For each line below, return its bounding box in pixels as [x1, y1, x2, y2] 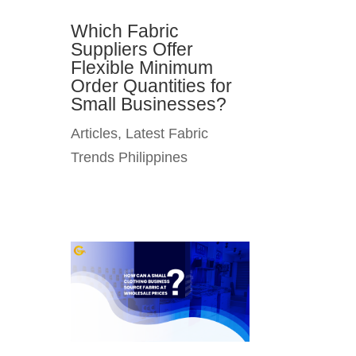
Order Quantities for [71, 75, 233, 97]
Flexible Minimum [71, 57, 214, 79]
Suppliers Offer [71, 39, 194, 60]
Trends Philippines [71, 149, 188, 166]
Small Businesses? [71, 94, 227, 115]
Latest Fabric [126, 126, 209, 142]
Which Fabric [71, 21, 180, 42]
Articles [71, 126, 118, 142]
